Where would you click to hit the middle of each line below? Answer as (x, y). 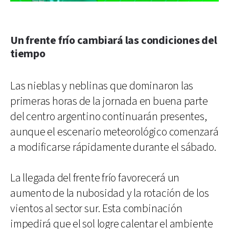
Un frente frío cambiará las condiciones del (114, 40)
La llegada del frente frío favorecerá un (95, 178)
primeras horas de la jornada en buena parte (109, 101)
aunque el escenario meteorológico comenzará (114, 132)
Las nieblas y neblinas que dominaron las (102, 86)
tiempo (28, 54)
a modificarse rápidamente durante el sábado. (113, 147)
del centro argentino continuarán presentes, (109, 117)
